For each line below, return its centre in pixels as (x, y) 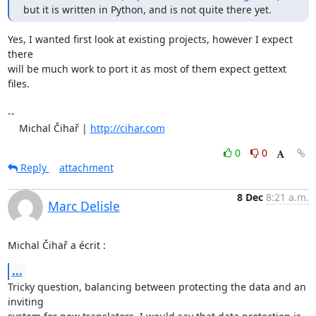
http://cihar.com (127, 128)
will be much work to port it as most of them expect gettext (147, 68)
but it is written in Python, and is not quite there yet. (147, 9)
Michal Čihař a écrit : (56, 245)
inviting (27, 301)
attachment (86, 167)
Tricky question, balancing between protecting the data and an (157, 286)
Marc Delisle (84, 206)
